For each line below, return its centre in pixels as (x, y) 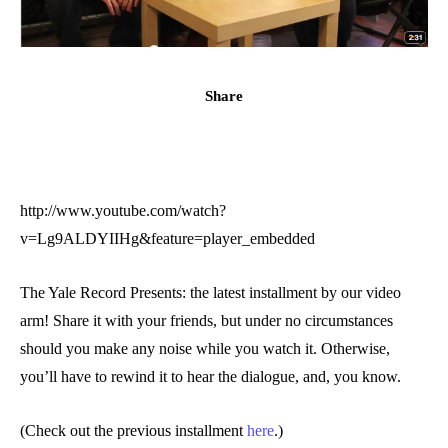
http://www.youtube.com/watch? (123, 211)
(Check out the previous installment (133, 431)
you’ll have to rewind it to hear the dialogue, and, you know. (210, 377)
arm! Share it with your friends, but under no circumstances (206, 321)
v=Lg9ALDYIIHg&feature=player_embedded (167, 239)
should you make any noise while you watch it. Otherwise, (205, 349)
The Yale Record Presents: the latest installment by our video (210, 293)
